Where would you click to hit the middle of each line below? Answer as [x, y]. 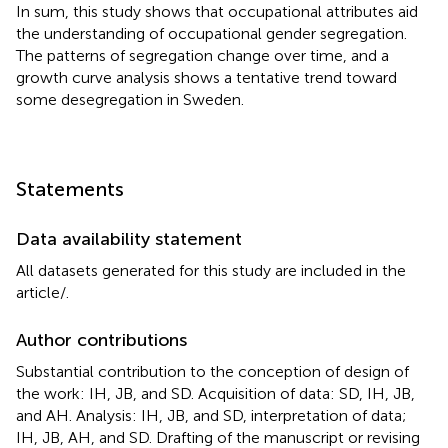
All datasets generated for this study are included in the [211, 270]
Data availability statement [129, 238]
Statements [70, 188]
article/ [41, 292]
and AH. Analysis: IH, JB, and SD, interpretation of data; [211, 415]
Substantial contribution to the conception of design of [212, 371]
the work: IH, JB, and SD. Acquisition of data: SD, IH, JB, [215, 393]
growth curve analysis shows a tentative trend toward [206, 77]
